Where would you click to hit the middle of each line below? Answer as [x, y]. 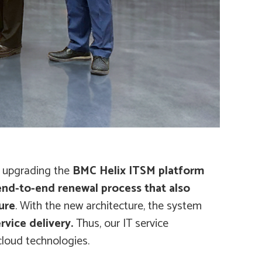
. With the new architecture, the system [108, 206]
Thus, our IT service [121, 224]
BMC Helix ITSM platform [138, 171]
